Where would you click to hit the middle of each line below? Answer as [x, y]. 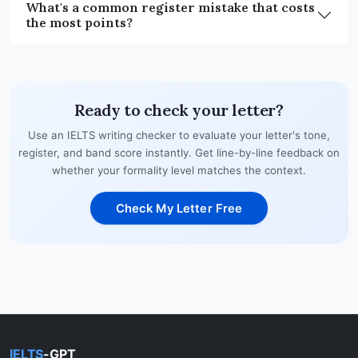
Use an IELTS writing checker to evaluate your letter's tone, [179, 135]
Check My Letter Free [179, 208]
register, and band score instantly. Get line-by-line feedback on [179, 153]
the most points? [79, 23]
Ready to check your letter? [179, 110]
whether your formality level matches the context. [179, 171]
